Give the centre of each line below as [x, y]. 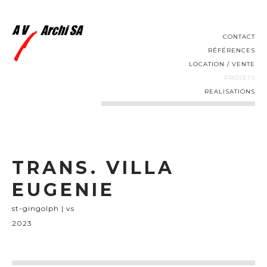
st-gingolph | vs [43, 208]
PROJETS [240, 78]
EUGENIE [63, 190]
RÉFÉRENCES [232, 50]
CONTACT [239, 37]
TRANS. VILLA [93, 168]
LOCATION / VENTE [222, 64]
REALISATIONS [230, 91]
